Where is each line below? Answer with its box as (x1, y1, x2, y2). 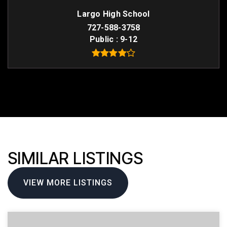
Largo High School (77, 9, 150, 19)
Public (89, 34, 116, 44)
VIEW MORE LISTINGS (23, 178, 112, 187)
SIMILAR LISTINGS (8, 148, 143, 168)
